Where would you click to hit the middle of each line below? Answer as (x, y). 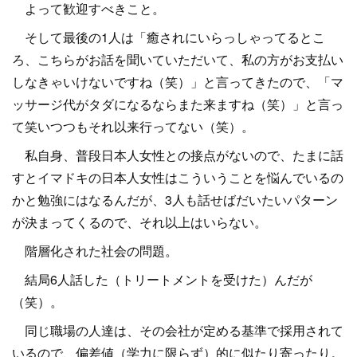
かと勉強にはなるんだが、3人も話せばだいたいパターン (175, 200)
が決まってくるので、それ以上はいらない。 (139, 222)
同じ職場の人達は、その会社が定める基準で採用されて (178, 330)
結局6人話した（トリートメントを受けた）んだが (162, 279)
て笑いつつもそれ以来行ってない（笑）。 (133, 126)
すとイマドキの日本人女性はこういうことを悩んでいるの (178, 177)
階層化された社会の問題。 (95, 251)
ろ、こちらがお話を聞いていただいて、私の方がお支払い (178, 59)
